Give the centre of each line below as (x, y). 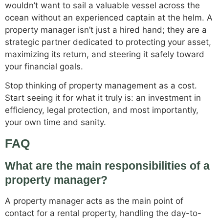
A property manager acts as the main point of (94, 201)
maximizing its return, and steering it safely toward (105, 54)
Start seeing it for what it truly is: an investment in (103, 98)
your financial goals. (44, 66)
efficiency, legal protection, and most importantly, (102, 110)
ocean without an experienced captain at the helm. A (109, 17)
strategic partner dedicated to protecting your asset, (108, 42)
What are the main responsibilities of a (107, 166)
